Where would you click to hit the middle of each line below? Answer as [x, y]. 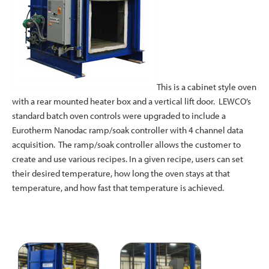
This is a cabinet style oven [207, 87]
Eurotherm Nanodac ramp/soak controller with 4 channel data [128, 130]
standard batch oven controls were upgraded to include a [119, 116]
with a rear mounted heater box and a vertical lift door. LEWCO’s [131, 101]
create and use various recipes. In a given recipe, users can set [128, 159]
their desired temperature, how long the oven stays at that [121, 174]
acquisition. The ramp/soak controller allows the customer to [126, 145]
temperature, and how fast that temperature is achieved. [118, 188]
